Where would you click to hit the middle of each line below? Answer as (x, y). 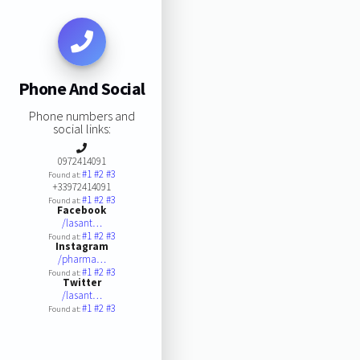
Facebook (82, 210)
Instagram (82, 246)
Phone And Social (82, 89)
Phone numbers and (82, 115)
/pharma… (82, 259)
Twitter (82, 282)
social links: (82, 128)
